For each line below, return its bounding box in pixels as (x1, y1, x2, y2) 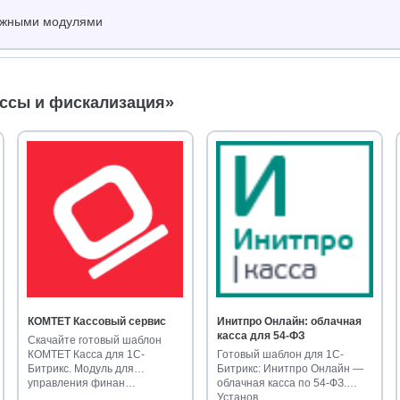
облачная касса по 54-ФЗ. (217, 376, 347, 389)
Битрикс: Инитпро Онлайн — (217, 362, 364, 375)
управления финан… (28, 376, 137, 389)
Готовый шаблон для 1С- (217, 347, 345, 361)
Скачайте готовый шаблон (28, 333, 162, 346)
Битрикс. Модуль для (28, 362, 135, 375)
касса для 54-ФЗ (217, 329, 306, 342)
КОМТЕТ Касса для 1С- (28, 347, 146, 361)
